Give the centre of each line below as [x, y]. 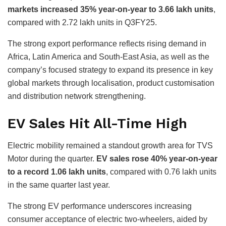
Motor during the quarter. [52, 159]
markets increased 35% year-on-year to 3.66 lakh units [110, 10]
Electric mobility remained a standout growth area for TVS [110, 146]
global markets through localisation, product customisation [111, 83]
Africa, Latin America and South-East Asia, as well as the [108, 57]
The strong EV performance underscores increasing [100, 206]
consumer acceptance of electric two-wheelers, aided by [107, 219]
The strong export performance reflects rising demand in [107, 44]
